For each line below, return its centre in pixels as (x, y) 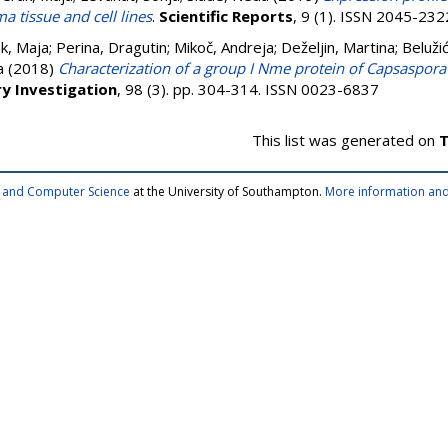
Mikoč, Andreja (224, 47)
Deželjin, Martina (338, 47)
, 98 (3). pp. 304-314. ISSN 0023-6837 (248, 89)
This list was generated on (345, 140)
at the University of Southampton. (227, 191)
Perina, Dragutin (111, 47)
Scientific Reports (226, 16)
